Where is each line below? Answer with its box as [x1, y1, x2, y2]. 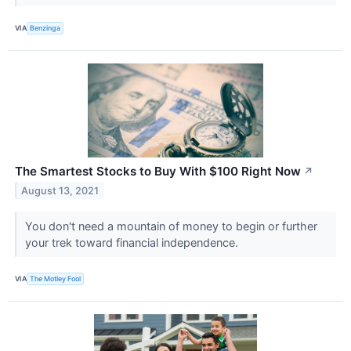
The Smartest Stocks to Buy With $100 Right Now [15, 163, 301, 179]
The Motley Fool [30, 274, 81, 284]
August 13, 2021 [21, 184, 100, 197]
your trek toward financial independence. [24, 235, 241, 249]
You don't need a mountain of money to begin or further [24, 219, 317, 233]
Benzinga [30, 24, 61, 33]
